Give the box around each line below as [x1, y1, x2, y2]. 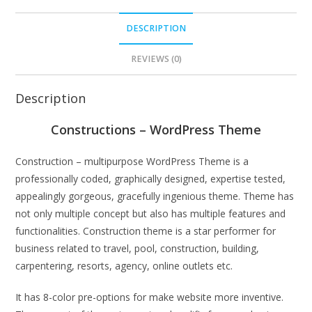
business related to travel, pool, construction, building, [15, 242, 260, 256]
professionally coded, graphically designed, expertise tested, [15, 172, 286, 186]
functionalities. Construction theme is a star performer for [15, 224, 276, 238]
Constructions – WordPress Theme [51, 121, 261, 139]
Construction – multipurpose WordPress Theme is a [15, 155, 249, 169]
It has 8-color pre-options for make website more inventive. [15, 290, 284, 304]
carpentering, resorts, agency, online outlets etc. [15, 259, 233, 273]
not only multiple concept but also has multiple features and [15, 207, 286, 221]
